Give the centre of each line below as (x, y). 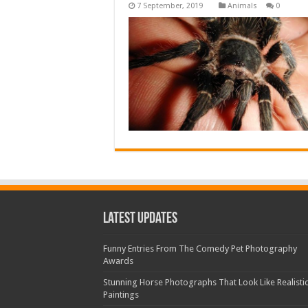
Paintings (121, 295)
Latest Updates (140, 219)
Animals (242, 6)
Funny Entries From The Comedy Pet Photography (200, 249)
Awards (118, 261)
